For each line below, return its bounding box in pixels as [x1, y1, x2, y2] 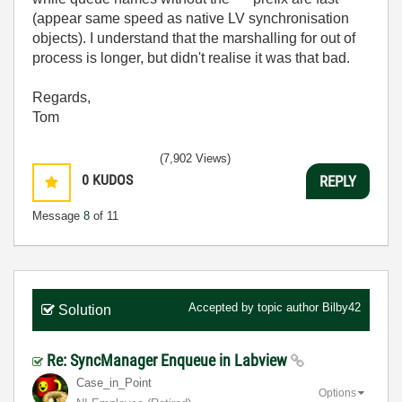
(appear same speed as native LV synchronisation [32, 11, 349, 26]
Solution [58, 302, 111, 318]
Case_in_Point [76, 376, 152, 389]
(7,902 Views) [160, 152, 231, 165]
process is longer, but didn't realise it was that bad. [32, 50, 357, 66]
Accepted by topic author [188, 301, 322, 314]
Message [32, 209, 83, 223]
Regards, [32, 90, 91, 105]
